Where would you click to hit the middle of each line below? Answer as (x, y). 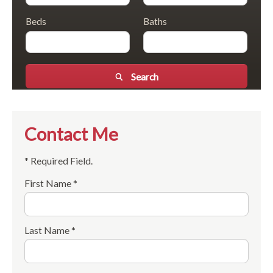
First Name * (51, 183)
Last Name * (50, 230)
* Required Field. (58, 160)
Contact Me (71, 133)
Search (145, 76)
